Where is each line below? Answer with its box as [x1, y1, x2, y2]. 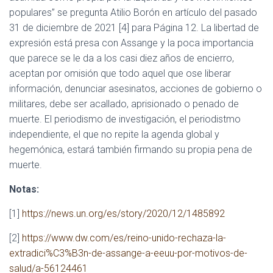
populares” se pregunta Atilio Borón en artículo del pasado [9, 7, 257, 18]
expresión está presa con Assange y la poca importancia [9, 37, 253, 49]
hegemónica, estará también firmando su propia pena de [9, 144, 252, 155]
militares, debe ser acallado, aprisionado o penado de [9, 98, 239, 110]
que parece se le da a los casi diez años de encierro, [9, 52, 234, 64]
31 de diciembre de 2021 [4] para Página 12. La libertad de [9, 22, 259, 34]
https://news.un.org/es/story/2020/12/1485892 [22, 208, 225, 219]
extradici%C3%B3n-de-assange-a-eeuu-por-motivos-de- [9, 247, 247, 259]
